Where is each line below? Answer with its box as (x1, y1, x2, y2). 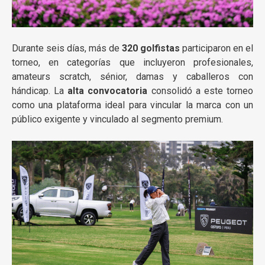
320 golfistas (122, 43, 180, 54)
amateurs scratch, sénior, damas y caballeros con (12, 71, 253, 83)
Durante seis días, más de (12, 43, 122, 54)
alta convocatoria (67, 85, 148, 97)
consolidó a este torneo (147, 85, 254, 97)
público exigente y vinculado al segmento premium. (12, 114, 223, 125)
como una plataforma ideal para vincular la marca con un (12, 99, 253, 111)
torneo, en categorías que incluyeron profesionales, (12, 57, 253, 69)
